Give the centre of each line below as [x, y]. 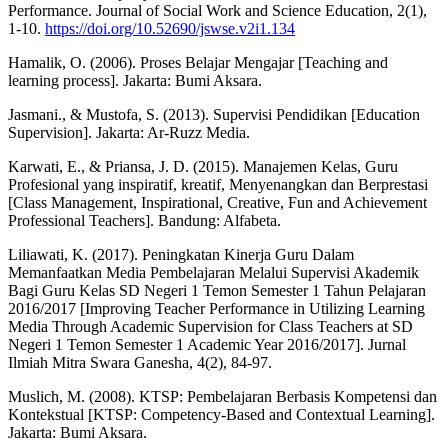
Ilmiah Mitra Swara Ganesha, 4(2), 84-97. [140, 362]
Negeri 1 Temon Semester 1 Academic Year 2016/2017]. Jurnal [207, 344]
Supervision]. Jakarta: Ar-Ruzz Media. [129, 132]
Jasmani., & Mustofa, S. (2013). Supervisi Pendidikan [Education [214, 114]
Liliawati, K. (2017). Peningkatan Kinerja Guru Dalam [181, 254]
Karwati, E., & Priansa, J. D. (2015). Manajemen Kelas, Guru [203, 166]
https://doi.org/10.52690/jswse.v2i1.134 [170, 28]
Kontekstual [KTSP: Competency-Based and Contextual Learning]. [221, 414]
